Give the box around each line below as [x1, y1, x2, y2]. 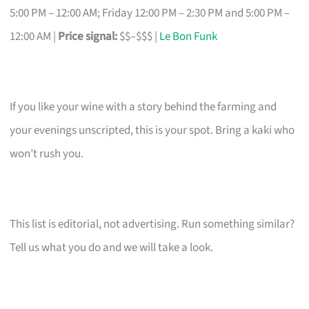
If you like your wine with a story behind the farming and [10, 98, 277, 115]
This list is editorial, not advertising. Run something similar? [10, 215, 295, 232]
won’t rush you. [10, 145, 84, 162]
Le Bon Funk [159, 28, 218, 45]
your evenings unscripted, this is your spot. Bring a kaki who [10, 121, 295, 139]
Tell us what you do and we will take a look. [10, 239, 214, 256]
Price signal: [58, 28, 118, 45]
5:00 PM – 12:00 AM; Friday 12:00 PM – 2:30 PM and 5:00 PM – [10, 4, 290, 21]
